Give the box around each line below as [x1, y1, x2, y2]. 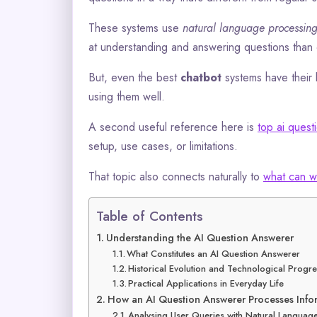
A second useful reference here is [88, 118, 258, 135]
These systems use [88, 19, 183, 36]
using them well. [88, 88, 165, 105]
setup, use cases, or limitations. [88, 137, 238, 154]
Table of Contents [96, 205, 203, 226]
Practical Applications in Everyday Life [128, 276, 284, 290]
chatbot [180, 69, 221, 86]
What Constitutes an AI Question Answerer [127, 246, 301, 260]
